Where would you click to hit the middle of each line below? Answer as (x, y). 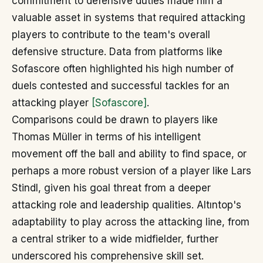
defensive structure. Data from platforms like (117, 52)
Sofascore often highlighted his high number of (123, 69)
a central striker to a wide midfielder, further (115, 239)
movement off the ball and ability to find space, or (129, 154)
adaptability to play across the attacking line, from (131, 222)
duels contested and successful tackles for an (121, 86)
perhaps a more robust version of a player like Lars (131, 171)
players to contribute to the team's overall (111, 35)
